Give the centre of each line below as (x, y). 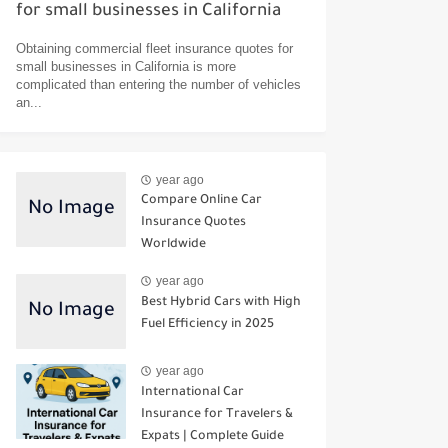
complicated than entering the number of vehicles (158, 85)
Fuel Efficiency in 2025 (207, 324)
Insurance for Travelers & (217, 414)
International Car (192, 392)
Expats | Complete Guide (212, 436)
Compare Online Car (201, 201)
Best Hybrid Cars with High (221, 302)
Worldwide (173, 245)
